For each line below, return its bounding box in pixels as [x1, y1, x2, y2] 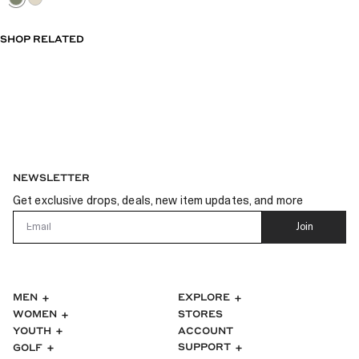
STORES [178, 307, 223, 321]
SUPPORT [178, 340, 233, 353]
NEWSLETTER [13, 171, 90, 184]
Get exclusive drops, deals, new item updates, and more [13, 196, 304, 208]
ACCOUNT [178, 323, 233, 337]
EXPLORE [178, 290, 232, 304]
